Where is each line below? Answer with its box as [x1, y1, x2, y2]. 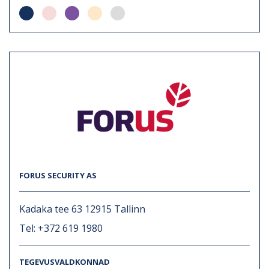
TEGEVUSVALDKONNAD [19, 256, 110, 267]
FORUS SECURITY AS [19, 169, 97, 181]
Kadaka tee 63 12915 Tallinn [19, 202, 145, 216]
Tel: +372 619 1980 [19, 221, 103, 235]
